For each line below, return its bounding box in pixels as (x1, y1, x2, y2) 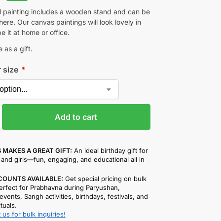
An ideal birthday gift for (72, 146, 148, 154)
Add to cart (55, 111, 98, 122)
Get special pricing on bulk (63, 174, 147, 183)
